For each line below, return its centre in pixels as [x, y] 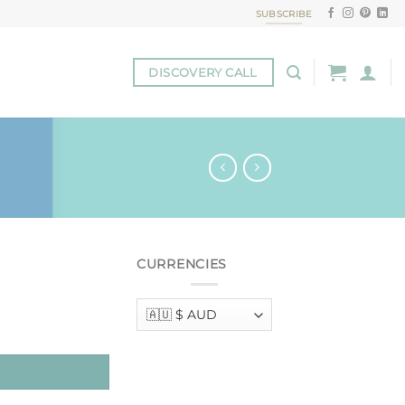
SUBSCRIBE [284, 14]
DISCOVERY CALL [203, 72]
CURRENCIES [182, 264]
